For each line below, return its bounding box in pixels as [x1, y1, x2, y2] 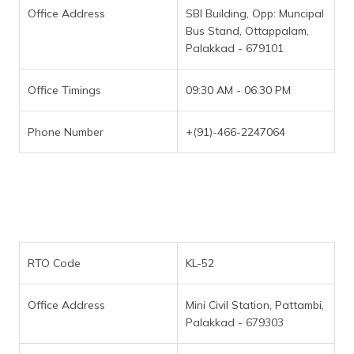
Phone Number [28, 125, 104, 139]
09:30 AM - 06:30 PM [186, 83, 291, 97]
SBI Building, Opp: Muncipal [186, 6, 324, 21]
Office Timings [28, 83, 101, 97]
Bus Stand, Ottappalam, [186, 24, 309, 38]
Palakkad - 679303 [186, 315, 284, 330]
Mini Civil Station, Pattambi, [186, 298, 324, 312]
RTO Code [28, 256, 81, 270]
